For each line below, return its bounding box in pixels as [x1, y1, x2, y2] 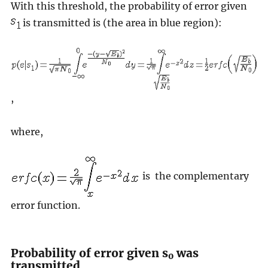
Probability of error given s [10, 245, 168, 260]
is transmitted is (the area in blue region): [20, 16, 222, 29]
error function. [10, 199, 80, 211]
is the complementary [139, 169, 249, 182]
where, [10, 125, 43, 138]
